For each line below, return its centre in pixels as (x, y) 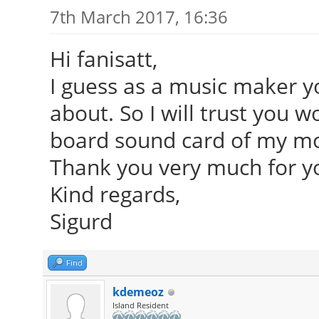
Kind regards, (115, 194)
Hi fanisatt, (103, 59)
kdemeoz (138, 292)
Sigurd (81, 221)
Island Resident (140, 305)
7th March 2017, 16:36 (138, 17)
